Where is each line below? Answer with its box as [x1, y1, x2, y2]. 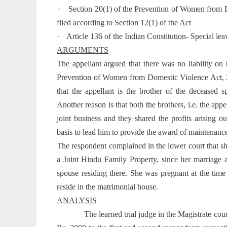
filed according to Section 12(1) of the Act [57, 18, 191, 27]
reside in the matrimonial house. [57, 182, 158, 191]
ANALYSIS [57, 196, 97, 205]
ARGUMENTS [57, 45, 108, 54]
